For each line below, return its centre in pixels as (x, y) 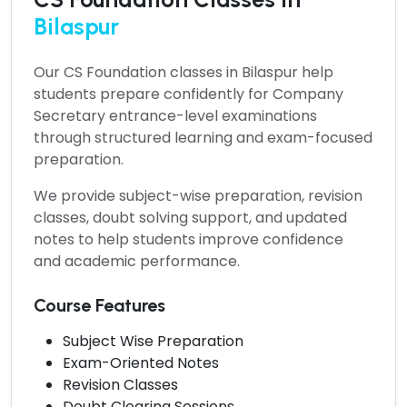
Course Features (99, 305)
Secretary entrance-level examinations (175, 115)
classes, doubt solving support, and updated (190, 217)
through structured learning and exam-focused (203, 137)
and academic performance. (137, 261)
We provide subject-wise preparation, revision (198, 195)
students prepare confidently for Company (189, 94)
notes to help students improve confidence (189, 239)
